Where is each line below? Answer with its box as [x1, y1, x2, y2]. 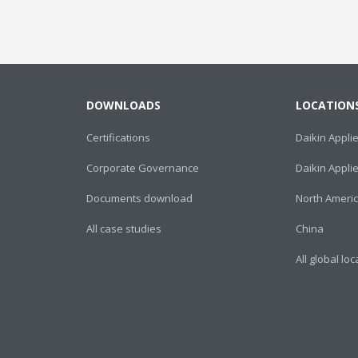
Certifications [86, 129, 150, 145]
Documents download [86, 190, 193, 205]
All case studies [86, 221, 161, 236]
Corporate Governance [86, 160, 199, 175]
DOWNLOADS [86, 97, 161, 113]
